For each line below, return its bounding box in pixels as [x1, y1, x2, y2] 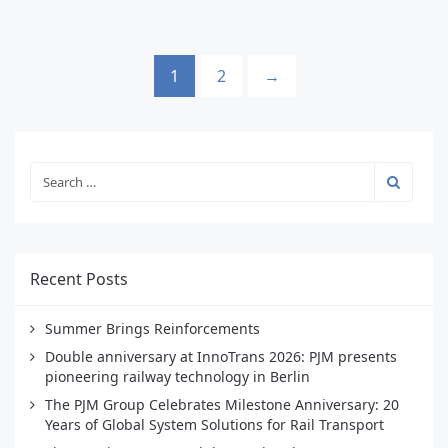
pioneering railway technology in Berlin [45, 367, 310, 386]
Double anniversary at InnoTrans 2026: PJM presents [45, 347, 397, 366]
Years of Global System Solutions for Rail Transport [45, 415, 384, 434]
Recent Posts [30, 268, 128, 290]
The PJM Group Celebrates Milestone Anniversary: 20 [45, 395, 399, 414]
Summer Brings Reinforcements [45, 319, 260, 338]
